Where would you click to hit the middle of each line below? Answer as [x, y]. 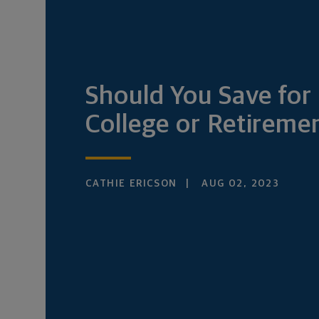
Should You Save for [199, 97]
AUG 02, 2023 [239, 184]
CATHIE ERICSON [131, 184]
